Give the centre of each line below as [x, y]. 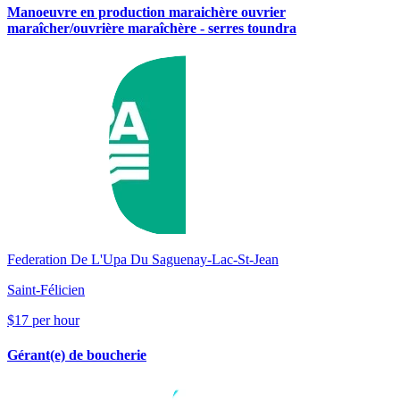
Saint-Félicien [46, 289]
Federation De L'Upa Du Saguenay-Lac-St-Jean [143, 259]
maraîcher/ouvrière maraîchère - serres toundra [152, 28]
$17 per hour [43, 320]
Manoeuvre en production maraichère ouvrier [146, 12]
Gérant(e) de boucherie [77, 355]
